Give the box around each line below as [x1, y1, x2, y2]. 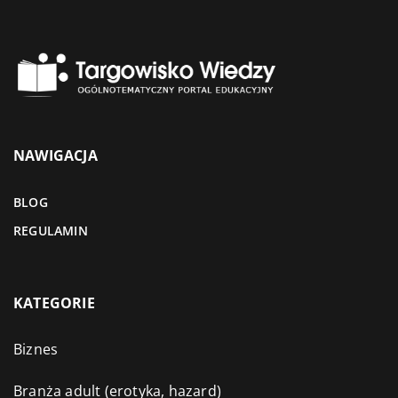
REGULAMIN [13, 222, 88, 240]
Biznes [13, 339, 59, 360]
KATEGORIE [13, 293, 95, 314]
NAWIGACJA [13, 146, 98, 166]
